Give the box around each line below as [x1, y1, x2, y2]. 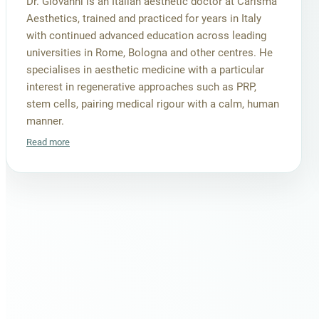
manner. [26, 115, 64, 127]
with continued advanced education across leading [26, 29, 266, 42]
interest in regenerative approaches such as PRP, [26, 80, 256, 93]
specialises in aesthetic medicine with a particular [26, 63, 264, 76]
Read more [26, 137, 70, 147]
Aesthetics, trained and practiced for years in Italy [26, 12, 261, 25]
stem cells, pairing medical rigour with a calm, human [26, 98, 279, 110]
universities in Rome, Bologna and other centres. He [26, 46, 273, 59]
